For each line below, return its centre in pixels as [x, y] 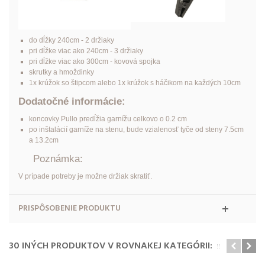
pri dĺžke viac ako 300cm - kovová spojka [94, 61]
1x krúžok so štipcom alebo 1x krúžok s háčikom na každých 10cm [135, 83]
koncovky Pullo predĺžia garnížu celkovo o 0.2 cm [108, 119]
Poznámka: [50, 159]
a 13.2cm [43, 140]
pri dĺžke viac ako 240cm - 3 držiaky [86, 51]
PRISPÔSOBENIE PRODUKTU [69, 208]
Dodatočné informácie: [72, 101]
